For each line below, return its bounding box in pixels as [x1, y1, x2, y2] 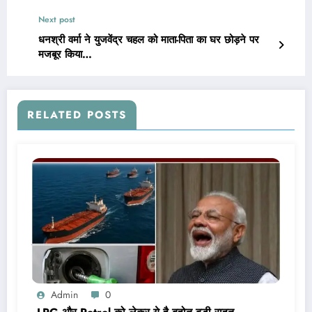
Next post [38, 13, 75, 26]
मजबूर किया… [38, 46, 92, 62]
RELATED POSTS [27, 107, 127, 123]
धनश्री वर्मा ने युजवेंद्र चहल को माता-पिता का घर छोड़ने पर [38, 31, 259, 47]
